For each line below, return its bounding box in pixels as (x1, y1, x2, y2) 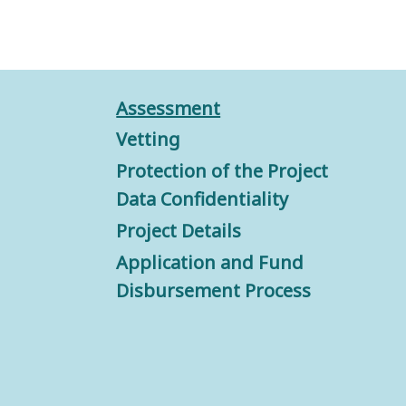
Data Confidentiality (116, 187, 289, 212)
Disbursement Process (116, 278, 312, 304)
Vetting (116, 127, 181, 152)
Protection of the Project (116, 159, 329, 184)
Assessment (116, 96, 221, 121)
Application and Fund (116, 250, 304, 275)
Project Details (116, 218, 242, 244)
